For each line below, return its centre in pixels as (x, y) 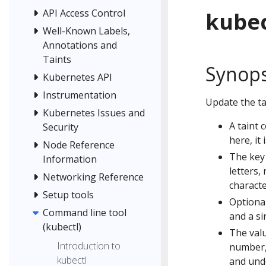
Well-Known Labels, (86, 31)
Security (61, 127)
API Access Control (84, 13)
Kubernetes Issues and (94, 113)
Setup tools (68, 195)
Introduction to (89, 246)
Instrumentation (80, 95)
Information (70, 159)
